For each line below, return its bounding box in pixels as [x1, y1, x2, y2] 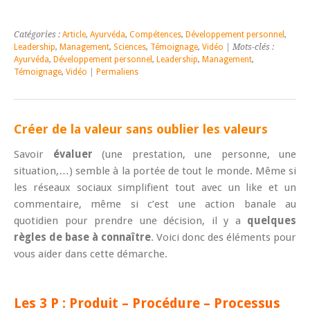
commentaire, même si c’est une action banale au [14, 197, 296, 210]
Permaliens [96, 66, 138, 77]
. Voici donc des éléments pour [151, 230, 296, 244]
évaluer [53, 147, 93, 161]
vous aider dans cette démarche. [14, 247, 167, 260]
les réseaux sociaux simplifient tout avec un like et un [14, 181, 296, 194]
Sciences [113, 42, 146, 52]
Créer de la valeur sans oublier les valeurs [14, 121, 268, 136]
